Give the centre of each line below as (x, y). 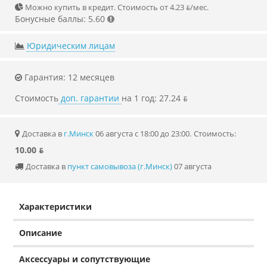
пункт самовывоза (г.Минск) (120, 167)
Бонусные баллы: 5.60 (60, 19)
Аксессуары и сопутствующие (85, 259)
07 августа (192, 167)
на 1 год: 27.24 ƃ (155, 98)
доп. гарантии (90, 98)
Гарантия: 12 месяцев (68, 77)
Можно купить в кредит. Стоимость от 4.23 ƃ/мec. (116, 7)
